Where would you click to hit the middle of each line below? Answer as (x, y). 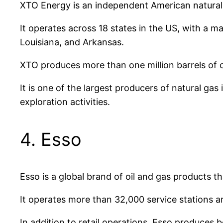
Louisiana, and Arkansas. (72, 42)
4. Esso (51, 139)
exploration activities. (65, 102)
